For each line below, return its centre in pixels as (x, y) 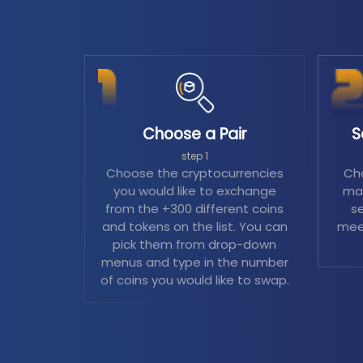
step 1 (194, 156)
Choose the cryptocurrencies (194, 173)
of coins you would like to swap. (194, 280)
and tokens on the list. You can (194, 226)
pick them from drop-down (194, 244)
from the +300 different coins (194, 209)
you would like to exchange (194, 191)
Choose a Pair (194, 134)
